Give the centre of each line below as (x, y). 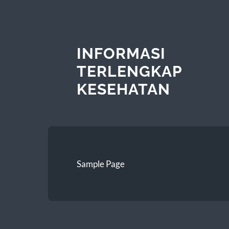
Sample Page (100, 164)
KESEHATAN (123, 89)
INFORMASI (121, 53)
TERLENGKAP (129, 71)
